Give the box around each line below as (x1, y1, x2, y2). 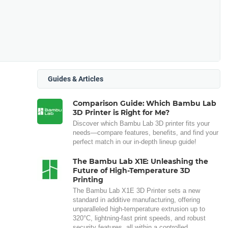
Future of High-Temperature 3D (73, 166, 191, 176)
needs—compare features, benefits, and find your (73, 129, 218, 137)
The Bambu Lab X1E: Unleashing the (73, 157, 209, 166)
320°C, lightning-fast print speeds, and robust (73, 214, 206, 222)
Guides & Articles (48, 75, 103, 83)
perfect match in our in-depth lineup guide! (73, 138, 196, 146)
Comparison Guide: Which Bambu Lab (73, 99, 217, 108)
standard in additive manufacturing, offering (73, 196, 200, 204)
